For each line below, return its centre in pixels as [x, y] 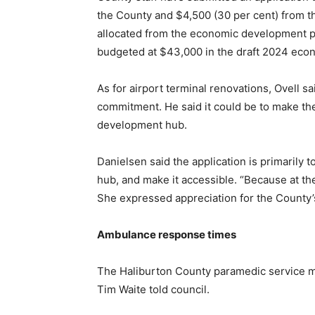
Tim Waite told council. [153, 289]
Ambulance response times [167, 234]
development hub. [142, 125]
